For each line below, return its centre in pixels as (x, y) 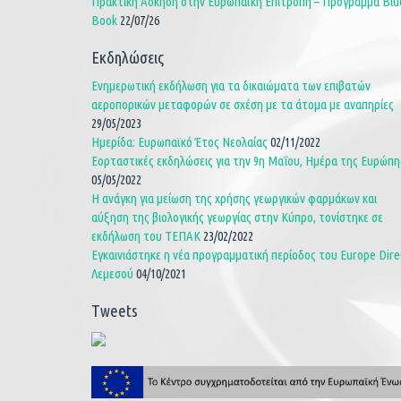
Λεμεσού (112, 273)
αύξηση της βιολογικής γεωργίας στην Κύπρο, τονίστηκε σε (237, 217)
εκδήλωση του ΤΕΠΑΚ (146, 235)
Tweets (115, 310)
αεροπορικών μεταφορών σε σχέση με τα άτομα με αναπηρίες (243, 104)
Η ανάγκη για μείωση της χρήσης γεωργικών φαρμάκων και (234, 198)
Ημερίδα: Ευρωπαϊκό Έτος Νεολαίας (179, 141)
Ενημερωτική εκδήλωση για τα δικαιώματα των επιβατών (231, 85)
